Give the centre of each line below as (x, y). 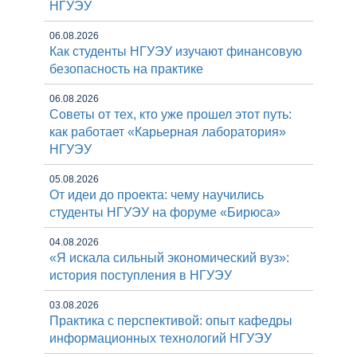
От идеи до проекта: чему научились (157, 195)
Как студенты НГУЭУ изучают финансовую (176, 51)
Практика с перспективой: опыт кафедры (171, 321)
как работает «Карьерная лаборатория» (168, 132)
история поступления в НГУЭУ (141, 275)
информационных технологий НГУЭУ (161, 338)
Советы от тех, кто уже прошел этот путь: (171, 114)
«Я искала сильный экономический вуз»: (169, 258)
